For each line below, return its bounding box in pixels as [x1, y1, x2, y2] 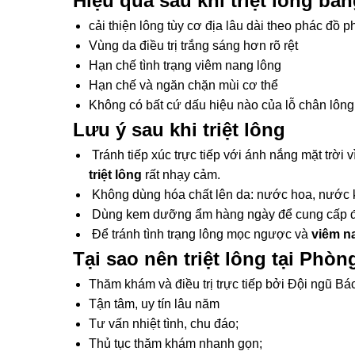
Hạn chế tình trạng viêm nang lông [89, 59, 281, 72]
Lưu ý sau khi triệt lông [73, 119, 285, 140]
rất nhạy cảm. [142, 168, 220, 181]
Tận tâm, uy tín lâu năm [89, 297, 219, 311]
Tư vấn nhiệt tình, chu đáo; [89, 317, 239, 330]
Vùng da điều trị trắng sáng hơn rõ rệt [89, 39, 298, 52]
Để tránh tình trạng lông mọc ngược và [89, 227, 311, 241]
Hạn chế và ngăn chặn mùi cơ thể [89, 78, 278, 92]
